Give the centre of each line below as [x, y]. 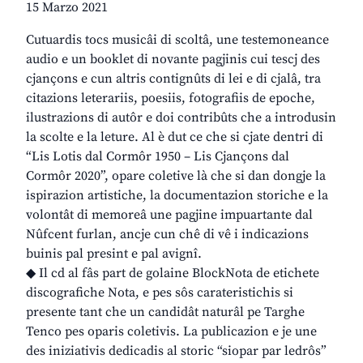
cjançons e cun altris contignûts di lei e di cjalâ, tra [173, 79]
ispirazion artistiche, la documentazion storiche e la [177, 196]
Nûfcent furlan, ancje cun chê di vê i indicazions [167, 235]
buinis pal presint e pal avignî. [114, 254]
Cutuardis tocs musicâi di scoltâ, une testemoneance [177, 40]
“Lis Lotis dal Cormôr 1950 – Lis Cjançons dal [158, 157]
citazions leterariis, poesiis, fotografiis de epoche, [171, 98]
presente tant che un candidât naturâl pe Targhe [165, 312]
